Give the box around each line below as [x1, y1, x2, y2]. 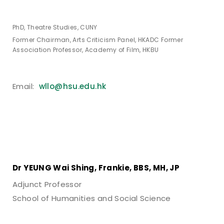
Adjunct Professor [12, 179, 82, 190]
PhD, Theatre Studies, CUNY [12, 23, 97, 32]
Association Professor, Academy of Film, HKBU [12, 45, 159, 54]
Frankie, [98, 162, 132, 173]
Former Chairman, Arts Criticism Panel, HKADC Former [12, 35, 183, 44]
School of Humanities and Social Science [12, 193, 171, 204]
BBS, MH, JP [131, 162, 179, 173]
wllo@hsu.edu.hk [38, 81, 106, 92]
